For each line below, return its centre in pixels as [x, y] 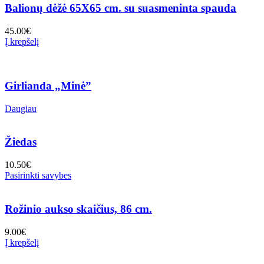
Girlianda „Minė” [48, 85]
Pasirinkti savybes [38, 176]
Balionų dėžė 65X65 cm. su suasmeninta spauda [121, 8]
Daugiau [21, 108]
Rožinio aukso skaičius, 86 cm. [78, 209]
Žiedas [21, 142]
